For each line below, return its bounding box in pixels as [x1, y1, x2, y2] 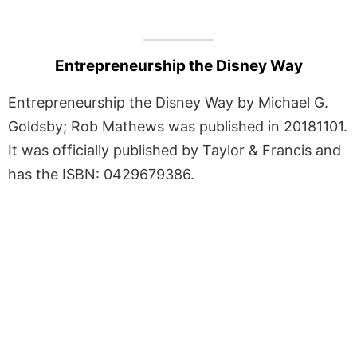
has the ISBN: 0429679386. [8, 165, 194, 182]
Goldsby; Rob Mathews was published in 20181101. [8, 117, 347, 135]
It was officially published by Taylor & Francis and [8, 141, 341, 159]
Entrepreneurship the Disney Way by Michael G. [8, 93, 328, 111]
